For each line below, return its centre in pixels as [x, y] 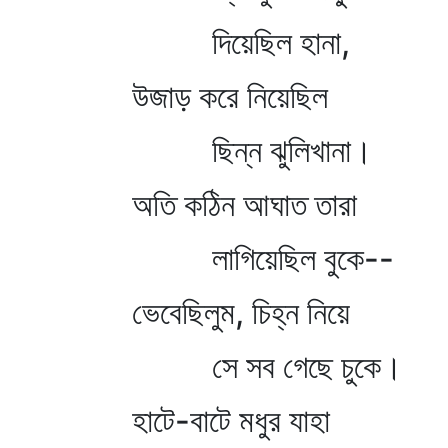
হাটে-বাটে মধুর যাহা [231, 420]
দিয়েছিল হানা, [241, 42]
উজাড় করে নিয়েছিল [230, 96]
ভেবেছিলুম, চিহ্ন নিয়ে [241, 312]
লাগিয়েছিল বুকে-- [263, 258]
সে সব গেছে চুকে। [267, 366]
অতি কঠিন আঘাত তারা [244, 204]
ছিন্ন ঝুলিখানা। [252, 150]
